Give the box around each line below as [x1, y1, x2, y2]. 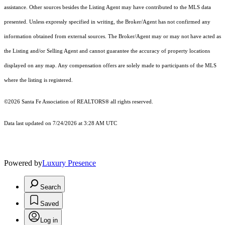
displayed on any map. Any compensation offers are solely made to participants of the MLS [4, 62, 216, 68]
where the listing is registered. [4, 77, 73, 83]
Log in [40, 216, 58, 224]
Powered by [4, 158, 42, 167]
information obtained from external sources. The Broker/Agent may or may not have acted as [4, 33, 221, 39]
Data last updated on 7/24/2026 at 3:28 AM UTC [4, 120, 117, 126]
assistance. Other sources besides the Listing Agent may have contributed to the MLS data [4, 4, 211, 10]
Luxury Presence [42, 158, 96, 167]
